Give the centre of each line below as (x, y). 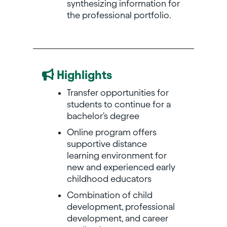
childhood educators (109, 179)
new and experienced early (121, 167)
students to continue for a (119, 104)
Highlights (83, 75)
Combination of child (109, 195)
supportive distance (107, 144)
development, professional (121, 207)
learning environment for (117, 156)
